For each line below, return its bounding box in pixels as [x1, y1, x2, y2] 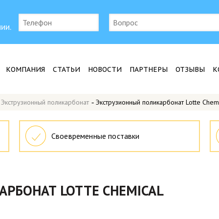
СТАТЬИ [53, 65, 80, 74]
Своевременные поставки [51, 131, 140, 141]
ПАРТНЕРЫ [130, 65, 168, 74]
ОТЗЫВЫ [175, 65, 205, 74]
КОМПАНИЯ [6, 65, 45, 74]
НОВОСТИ [88, 65, 122, 74]
